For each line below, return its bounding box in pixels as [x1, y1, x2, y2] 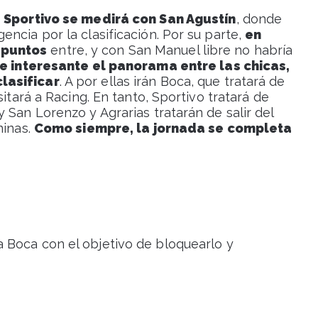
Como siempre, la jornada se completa [33, 121, 292, 136]
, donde [236, 11, 283, 27]
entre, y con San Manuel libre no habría [47, 43, 293, 58]
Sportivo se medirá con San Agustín [4, 11, 236, 27]
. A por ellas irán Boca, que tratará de [59, 74, 285, 89]
